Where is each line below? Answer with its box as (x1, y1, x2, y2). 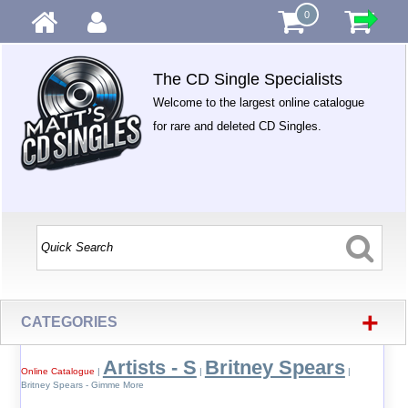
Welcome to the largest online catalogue (153, 96, 365, 109)
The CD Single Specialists (153, 70, 343, 88)
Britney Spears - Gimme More (20, 380, 144, 390)
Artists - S (102, 356, 197, 379)
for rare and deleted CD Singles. (153, 119, 322, 133)
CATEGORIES (21, 314, 118, 330)
